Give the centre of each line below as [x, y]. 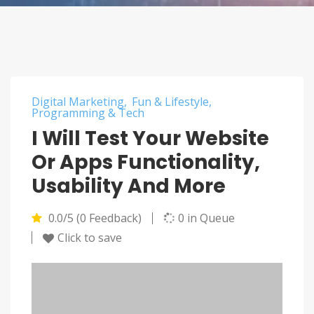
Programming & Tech [88, 112]
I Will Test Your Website [150, 138]
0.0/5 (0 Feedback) [94, 218]
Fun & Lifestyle [170, 101]
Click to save [90, 238]
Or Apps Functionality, [146, 162]
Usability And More [129, 186]
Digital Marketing [78, 101]
